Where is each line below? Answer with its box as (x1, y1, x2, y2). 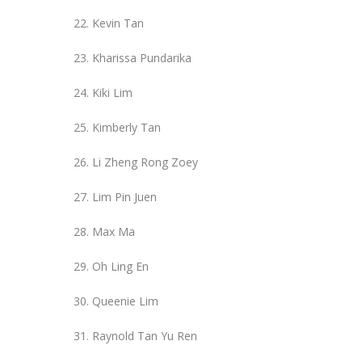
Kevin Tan (92, 15, 144, 31)
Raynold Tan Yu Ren (92, 327, 197, 343)
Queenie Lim (92, 293, 158, 309)
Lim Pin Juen (92, 188, 157, 204)
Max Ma (92, 223, 135, 239)
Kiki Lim (92, 84, 133, 100)
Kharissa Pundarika (92, 49, 192, 65)
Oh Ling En (92, 258, 149, 274)
